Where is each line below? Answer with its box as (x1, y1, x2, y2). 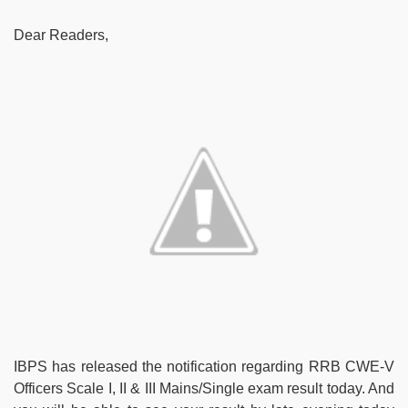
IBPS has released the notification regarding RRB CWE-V (14, 358, 394, 374)
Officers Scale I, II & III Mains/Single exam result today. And (14, 380, 394, 396)
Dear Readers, (14, 26, 112, 43)
